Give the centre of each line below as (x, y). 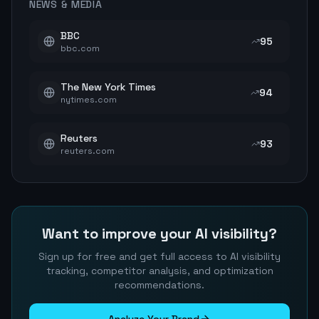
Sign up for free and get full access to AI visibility (159, 256)
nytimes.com (89, 100)
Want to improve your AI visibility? (159, 234)
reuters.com (88, 151)
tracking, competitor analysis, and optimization (159, 271)
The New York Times (108, 87)
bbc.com (80, 48)
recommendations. (159, 285)
